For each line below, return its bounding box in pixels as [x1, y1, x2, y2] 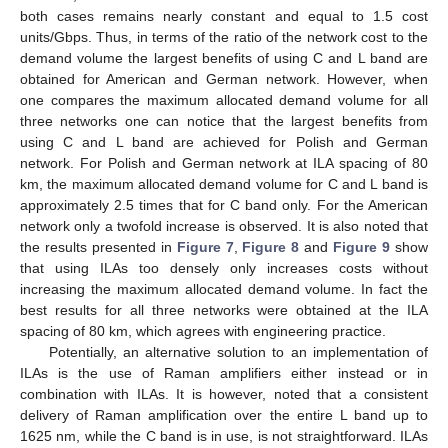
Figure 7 [176, 238, 234, 255]
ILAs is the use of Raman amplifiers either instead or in [20, 364, 428, 381]
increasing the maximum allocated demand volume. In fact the [20, 280, 428, 297]
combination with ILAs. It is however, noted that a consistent [20, 385, 428, 402]
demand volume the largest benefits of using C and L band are [20, 49, 428, 66]
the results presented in [20, 238, 177, 255]
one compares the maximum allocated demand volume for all [20, 91, 428, 108]
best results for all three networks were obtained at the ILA [20, 301, 428, 318]
